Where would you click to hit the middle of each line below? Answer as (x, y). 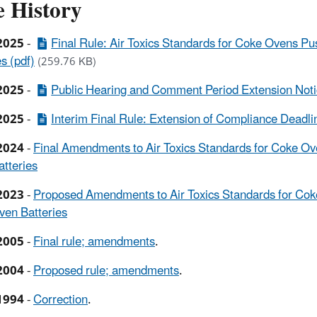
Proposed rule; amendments (106, 271)
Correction (60, 300)
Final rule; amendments (94, 242)
